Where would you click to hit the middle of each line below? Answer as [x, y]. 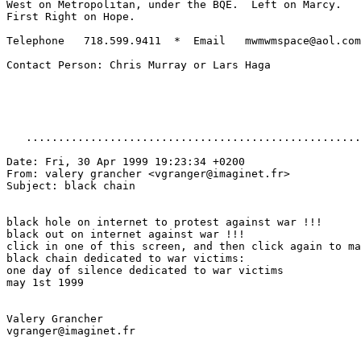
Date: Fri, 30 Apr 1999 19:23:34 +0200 [126, 162]
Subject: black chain [71, 186]
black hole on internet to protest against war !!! [164, 222]
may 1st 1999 [45, 282]
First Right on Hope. [71, 17]
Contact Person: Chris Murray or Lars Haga [139, 65]
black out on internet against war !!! [126, 234]
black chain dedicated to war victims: [126, 258]
